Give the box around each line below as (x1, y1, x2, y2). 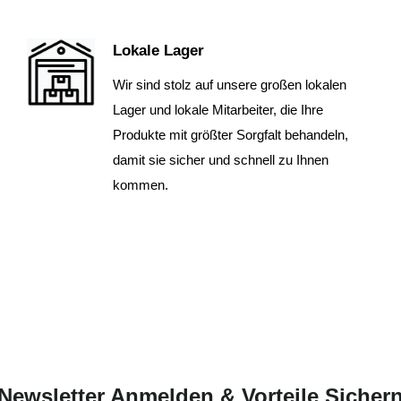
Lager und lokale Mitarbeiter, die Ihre (112, 102, 323, 118)
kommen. (112, 177, 168, 193)
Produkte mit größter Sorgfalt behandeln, (112, 127, 348, 143)
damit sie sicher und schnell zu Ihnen (112, 152, 328, 168)
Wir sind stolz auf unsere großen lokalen (112, 77, 346, 93)
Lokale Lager (112, 42, 204, 60)
